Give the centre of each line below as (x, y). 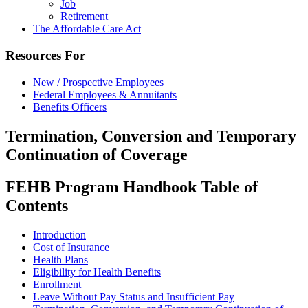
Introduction (59, 234)
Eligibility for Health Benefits (97, 272)
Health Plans (60, 259)
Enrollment (57, 284)
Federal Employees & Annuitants (105, 94)
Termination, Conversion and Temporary (151, 136)
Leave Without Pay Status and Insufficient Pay (134, 296)
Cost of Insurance (71, 247)
